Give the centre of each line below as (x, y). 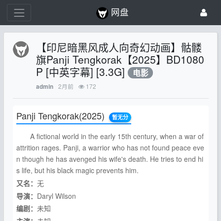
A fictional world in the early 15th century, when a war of (110, 136)
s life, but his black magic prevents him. (77, 170)
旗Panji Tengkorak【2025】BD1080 (120, 59)
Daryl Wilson (56, 196)
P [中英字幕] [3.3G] (82, 72)
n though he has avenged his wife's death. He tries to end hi (110, 159)
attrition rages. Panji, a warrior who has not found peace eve (110, 147)
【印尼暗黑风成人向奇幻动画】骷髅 (119, 47)
